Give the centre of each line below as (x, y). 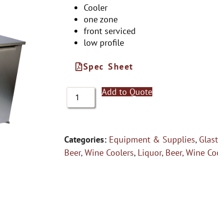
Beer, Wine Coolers (99, 153)
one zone (101, 19)
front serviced (110, 31)
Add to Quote (127, 92)
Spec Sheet (108, 66)
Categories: (85, 139)
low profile (104, 43)
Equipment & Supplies (152, 139)
